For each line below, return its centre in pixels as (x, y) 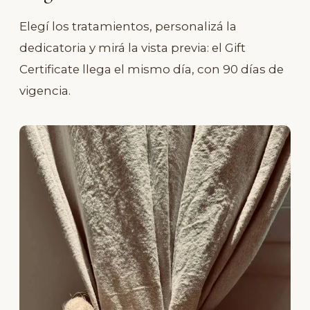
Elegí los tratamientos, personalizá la (128, 27)
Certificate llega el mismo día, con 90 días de (152, 70)
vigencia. (45, 91)
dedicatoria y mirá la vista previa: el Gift (133, 48)
